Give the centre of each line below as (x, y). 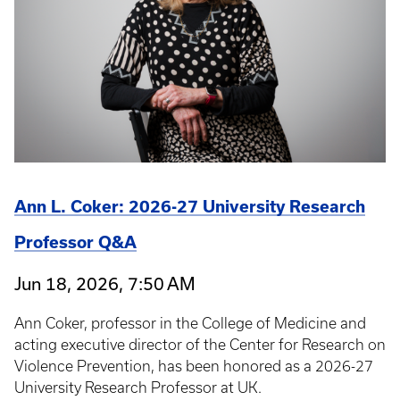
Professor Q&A (75, 242)
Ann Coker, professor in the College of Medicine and (190, 323)
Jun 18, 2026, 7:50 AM (105, 283)
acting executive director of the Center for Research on (200, 344)
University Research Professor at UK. (138, 387)
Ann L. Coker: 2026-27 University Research (190, 206)
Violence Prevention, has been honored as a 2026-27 (194, 366)
